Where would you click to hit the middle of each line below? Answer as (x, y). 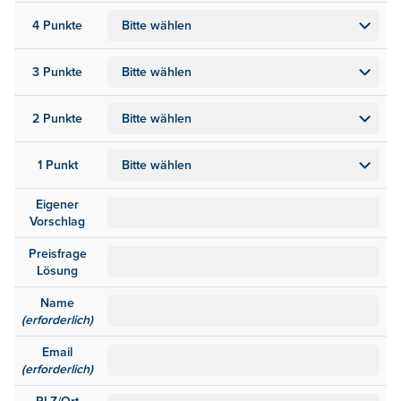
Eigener (57, 205)
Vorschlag (57, 222)
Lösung (57, 271)
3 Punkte (57, 73)
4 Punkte (57, 26)
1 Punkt (57, 166)
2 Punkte (57, 119)
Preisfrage (57, 254)
